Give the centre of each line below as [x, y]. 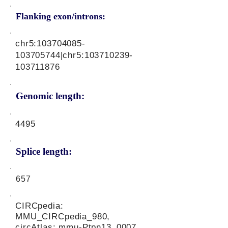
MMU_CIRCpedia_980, [63, 217]
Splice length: [44, 151]
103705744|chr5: [50, 55]
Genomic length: [50, 96]
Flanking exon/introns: [61, 16]
